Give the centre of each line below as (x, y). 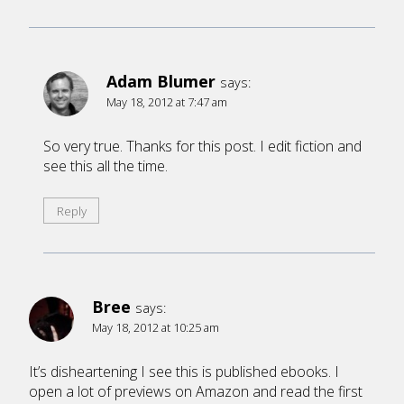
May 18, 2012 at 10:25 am (156, 328)
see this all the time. (106, 166)
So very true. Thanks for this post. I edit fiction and (202, 147)
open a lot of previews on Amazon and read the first (196, 392)
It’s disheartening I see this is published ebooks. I (184, 372)
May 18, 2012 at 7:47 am (167, 102)
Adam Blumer (161, 82)
